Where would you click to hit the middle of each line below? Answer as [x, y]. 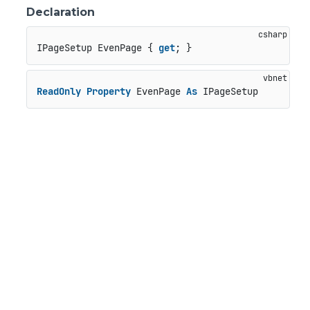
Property [108, 92]
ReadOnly [58, 92]
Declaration [61, 12]
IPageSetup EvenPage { [97, 48]
